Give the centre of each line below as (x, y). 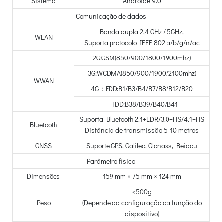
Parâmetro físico (111, 161)
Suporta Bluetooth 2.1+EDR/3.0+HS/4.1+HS (142, 119)
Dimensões (43, 176)
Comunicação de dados (111, 16)
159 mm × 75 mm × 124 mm (142, 176)
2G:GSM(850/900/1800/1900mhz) (142, 58)
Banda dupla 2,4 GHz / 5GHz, (142, 32)
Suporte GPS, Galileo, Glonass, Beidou (142, 146)
